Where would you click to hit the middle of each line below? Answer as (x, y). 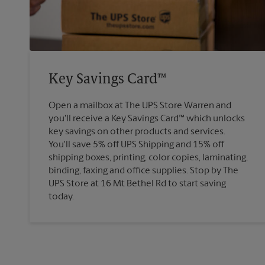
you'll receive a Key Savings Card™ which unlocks (147, 119)
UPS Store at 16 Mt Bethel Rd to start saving (137, 184)
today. (61, 197)
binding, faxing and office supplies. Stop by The (143, 171)
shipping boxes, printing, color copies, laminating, (148, 158)
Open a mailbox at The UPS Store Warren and (140, 106)
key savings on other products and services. (137, 132)
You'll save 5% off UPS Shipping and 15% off (136, 145)
